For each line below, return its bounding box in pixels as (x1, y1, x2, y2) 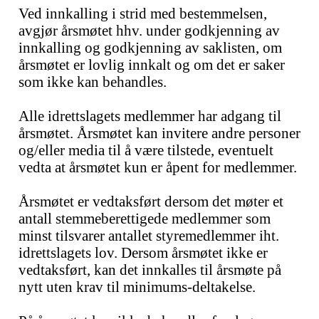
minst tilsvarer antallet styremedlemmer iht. (19, 227, 279, 244)
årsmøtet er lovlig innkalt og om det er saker (19, 56, 285, 73)
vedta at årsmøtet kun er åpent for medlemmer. (19, 159, 297, 175)
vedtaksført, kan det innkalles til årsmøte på (19, 261, 281, 278)
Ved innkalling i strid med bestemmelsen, (19, 5, 267, 21)
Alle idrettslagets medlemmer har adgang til (19, 108, 281, 124)
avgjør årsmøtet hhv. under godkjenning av (19, 22, 280, 38)
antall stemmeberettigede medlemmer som (19, 210, 271, 226)
